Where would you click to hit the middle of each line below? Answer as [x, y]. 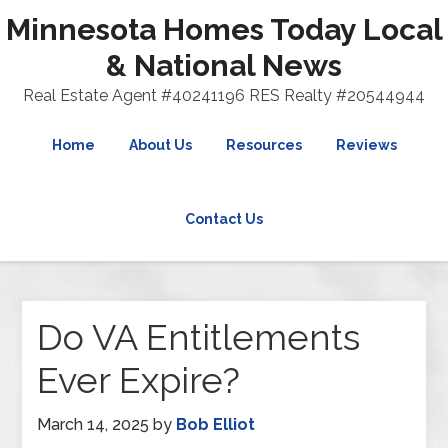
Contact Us [224, 219]
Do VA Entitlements [199, 337]
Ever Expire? [139, 380]
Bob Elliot [216, 424]
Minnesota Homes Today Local [224, 29]
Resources [263, 145]
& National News [224, 65]
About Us [160, 145]
